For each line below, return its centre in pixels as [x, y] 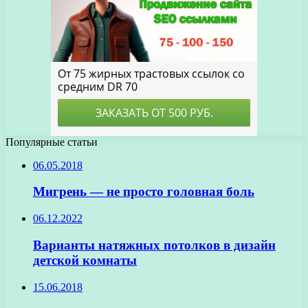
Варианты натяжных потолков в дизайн [154, 245]
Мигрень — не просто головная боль [144, 192]
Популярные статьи [52, 142]
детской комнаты [85, 260]
